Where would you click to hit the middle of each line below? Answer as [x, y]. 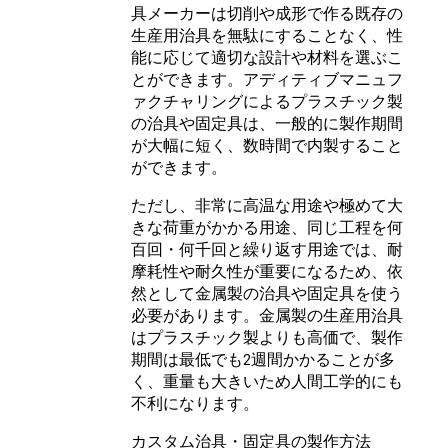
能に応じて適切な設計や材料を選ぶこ [267, 57]
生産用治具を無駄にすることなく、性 [267, 35]
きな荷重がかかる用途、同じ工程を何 [267, 227]
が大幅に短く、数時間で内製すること [267, 145]
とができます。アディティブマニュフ [267, 79]
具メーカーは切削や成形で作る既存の [267, 13]
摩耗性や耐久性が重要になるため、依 [267, 271]
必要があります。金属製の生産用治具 [267, 315]
